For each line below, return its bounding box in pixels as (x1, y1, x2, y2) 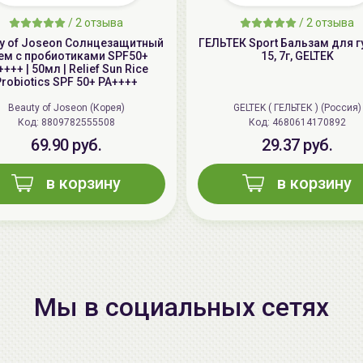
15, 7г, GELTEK (260, 49, 334, 63)
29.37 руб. (262, 135, 332, 156)
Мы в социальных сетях (34, 292, 329, 323)
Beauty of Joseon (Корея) (7, 102, 125, 114)
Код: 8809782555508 (41, 117, 115, 129)
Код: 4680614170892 (271, 117, 346, 129)
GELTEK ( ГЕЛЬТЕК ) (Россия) (233, 102, 361, 114)
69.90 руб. (31, 135, 101, 156)
